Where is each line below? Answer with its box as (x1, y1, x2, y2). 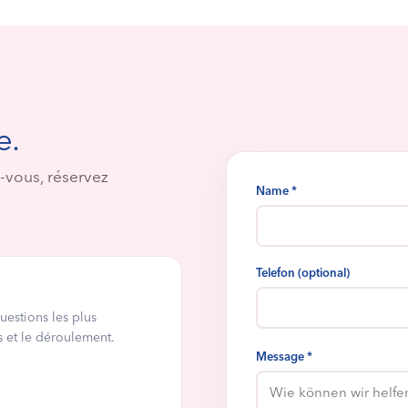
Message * (255, 349, 312, 364)
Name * (255, 183, 297, 199)
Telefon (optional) (255, 265, 350, 280)
